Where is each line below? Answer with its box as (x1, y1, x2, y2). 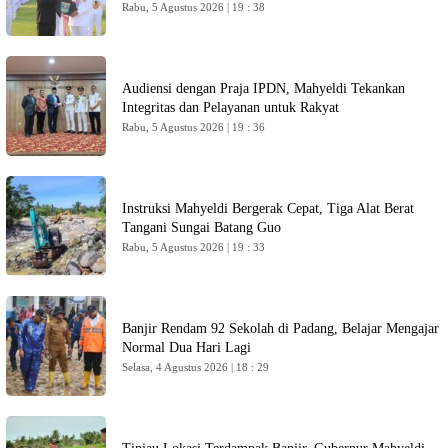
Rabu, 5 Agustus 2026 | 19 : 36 (122, 120, 266, 133)
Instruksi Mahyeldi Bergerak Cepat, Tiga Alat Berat (122, 200, 414, 216)
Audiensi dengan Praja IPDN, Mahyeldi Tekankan (122, 80, 405, 96)
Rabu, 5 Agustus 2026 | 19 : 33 (122, 240, 266, 253)
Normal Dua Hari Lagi (122, 339, 251, 355)
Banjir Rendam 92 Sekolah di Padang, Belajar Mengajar (122, 320, 439, 336)
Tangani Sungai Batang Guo (122, 219, 281, 235)
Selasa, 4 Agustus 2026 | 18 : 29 (122, 360, 270, 373)
